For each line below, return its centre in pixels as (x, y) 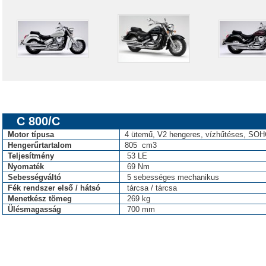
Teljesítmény (31, 156)
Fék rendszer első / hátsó (54, 188)
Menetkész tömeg (40, 199)
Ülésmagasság (34, 209)
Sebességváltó (34, 177)
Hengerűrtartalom (40, 145)
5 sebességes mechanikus (172, 177)
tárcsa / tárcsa (151, 188)
